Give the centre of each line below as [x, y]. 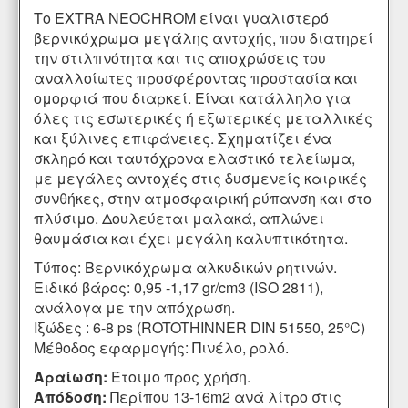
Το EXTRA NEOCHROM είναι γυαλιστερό [181, 18]
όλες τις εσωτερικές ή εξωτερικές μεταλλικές [203, 118]
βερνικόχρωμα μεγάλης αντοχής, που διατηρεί [204, 38]
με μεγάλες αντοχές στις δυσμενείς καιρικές [200, 178]
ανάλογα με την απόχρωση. [134, 308]
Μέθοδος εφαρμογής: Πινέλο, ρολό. [161, 348]
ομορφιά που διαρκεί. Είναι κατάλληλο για [192, 98]
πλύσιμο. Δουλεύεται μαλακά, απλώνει [179, 219]
